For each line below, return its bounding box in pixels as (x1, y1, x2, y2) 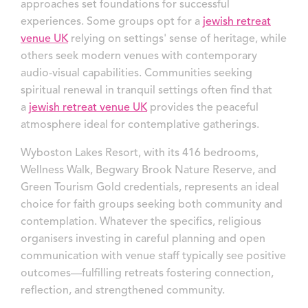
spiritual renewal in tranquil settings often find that (21, 85, 272, 96)
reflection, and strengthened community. (21, 285, 225, 296)
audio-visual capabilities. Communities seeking (21, 67, 252, 79)
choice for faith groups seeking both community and (21, 199, 283, 210)
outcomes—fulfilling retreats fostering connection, (21, 267, 274, 279)
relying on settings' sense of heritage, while (71, 33, 287, 45)
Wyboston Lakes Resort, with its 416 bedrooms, (21, 147, 258, 159)
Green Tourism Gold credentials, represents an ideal (21, 181, 279, 193)
